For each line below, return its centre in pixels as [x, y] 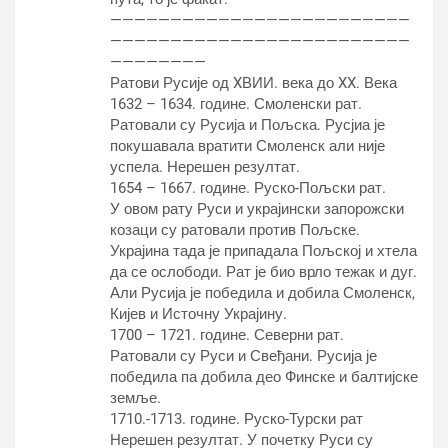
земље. [135, 398]
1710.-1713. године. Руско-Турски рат [236, 419]
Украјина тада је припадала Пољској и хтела [263, 251]
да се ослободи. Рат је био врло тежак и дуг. [263, 272]
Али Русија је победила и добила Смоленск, [262, 293]
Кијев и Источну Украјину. [198, 314]
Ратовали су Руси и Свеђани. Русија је [243, 356]
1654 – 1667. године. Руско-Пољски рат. [248, 188]
